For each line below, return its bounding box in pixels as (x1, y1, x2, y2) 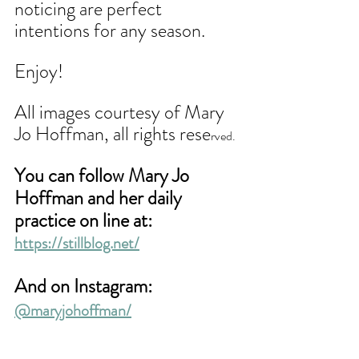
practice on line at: (14, 207, 152, 235)
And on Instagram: (14, 272, 156, 301)
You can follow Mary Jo (14, 162, 193, 190)
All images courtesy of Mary (14, 99, 228, 127)
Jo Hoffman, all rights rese (14, 120, 211, 148)
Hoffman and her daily (14, 184, 186, 212)
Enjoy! (14, 58, 63, 86)
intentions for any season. (14, 17, 209, 45)
